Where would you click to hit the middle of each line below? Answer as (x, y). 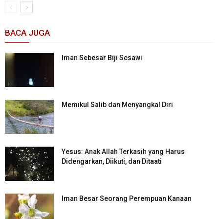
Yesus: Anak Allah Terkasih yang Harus (123, 152)
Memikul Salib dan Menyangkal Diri (117, 105)
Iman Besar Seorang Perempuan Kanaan (127, 199)
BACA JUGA (27, 33)
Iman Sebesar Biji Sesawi (102, 58)
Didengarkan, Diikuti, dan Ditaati (112, 162)
